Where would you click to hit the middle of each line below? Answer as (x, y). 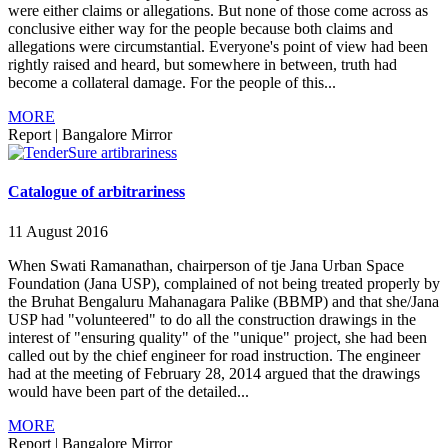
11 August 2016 (58, 231)
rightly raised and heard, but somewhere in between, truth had (202, 65)
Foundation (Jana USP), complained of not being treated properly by (224, 283)
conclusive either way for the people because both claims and (200, 29)
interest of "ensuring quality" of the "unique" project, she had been (217, 337)
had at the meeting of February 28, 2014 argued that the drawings (214, 373)
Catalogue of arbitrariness (96, 192)
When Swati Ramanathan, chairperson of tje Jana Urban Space (206, 265)
